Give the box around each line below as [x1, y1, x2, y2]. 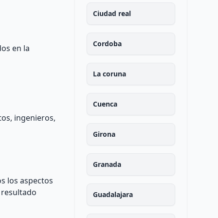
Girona [92, 129, 115, 139]
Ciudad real [92, 9, 131, 18]
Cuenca [92, 99, 117, 109]
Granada [92, 160, 121, 169]
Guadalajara [92, 190, 133, 199]
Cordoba [92, 39, 122, 48]
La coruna [92, 69, 126, 78]
